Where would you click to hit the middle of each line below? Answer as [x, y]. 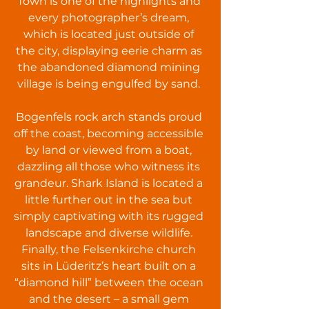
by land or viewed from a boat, [109, 150]
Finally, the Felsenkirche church [109, 249]
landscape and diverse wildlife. [109, 233]
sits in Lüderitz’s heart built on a [109, 266]
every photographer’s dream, [109, 18]
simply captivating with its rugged [109, 216]
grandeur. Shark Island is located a [109, 183]
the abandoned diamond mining [109, 67]
